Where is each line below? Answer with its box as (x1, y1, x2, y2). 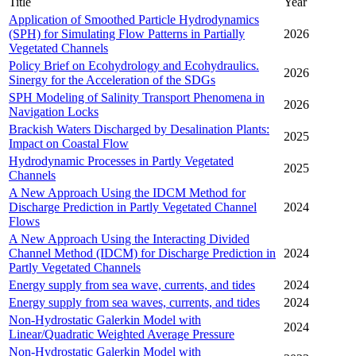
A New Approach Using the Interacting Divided (9, 232, 250, 246)
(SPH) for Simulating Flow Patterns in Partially (9, 27, 245, 41)
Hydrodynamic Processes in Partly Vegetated (9, 154, 234, 168)
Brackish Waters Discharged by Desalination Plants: (9, 122, 269, 137)
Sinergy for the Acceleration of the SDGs (9, 73, 215, 87)
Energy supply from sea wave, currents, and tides (9, 278, 255, 292)
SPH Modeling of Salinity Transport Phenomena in (9, 91, 265, 105)
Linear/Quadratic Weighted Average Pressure (9, 327, 234, 342)
